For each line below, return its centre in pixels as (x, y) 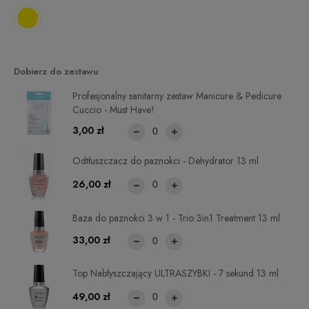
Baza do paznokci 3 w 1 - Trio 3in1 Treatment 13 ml (176, 218)
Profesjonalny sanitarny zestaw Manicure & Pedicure (177, 96)
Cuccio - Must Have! (113, 110)
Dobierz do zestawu (56, 71)
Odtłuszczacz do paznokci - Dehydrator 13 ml (166, 160)
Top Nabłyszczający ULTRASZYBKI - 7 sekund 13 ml (176, 273)
